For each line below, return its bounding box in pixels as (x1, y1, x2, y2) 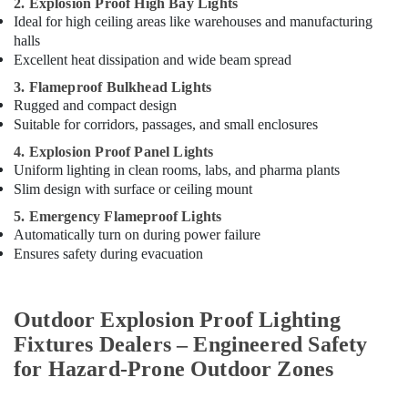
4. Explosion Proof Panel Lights (14, 144, 214, 159)
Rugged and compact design (14, 97, 177, 113)
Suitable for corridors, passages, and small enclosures (14, 117, 318, 132)
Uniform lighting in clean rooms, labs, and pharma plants (14, 162, 340, 178)
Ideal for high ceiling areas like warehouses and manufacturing (14, 14, 372, 29)
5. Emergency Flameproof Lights (14, 209, 222, 224)
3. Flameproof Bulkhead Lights (14, 79, 212, 95)
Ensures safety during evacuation (14, 246, 203, 261)
